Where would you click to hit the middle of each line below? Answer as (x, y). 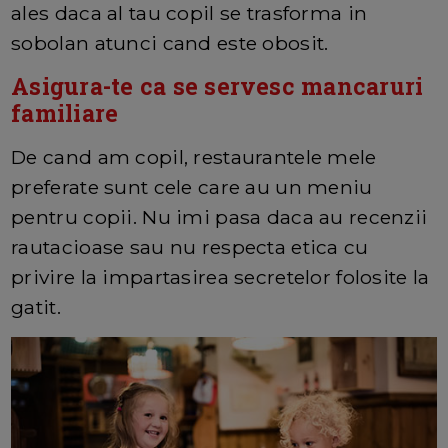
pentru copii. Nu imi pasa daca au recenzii (219, 217)
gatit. (36, 307)
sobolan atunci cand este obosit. (170, 43)
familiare (65, 113)
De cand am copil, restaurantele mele (194, 157)
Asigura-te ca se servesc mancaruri (217, 86)
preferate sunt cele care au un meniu (192, 187)
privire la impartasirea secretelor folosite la (220, 277)
